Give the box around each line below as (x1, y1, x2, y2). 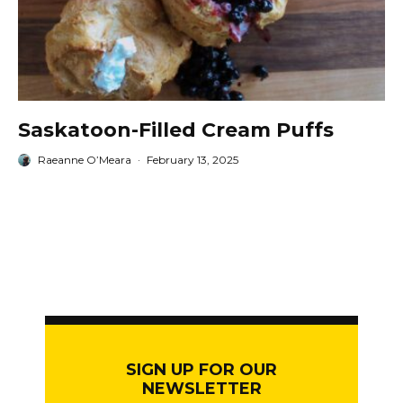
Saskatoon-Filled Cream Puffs (18, 118, 334, 143)
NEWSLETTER (141, 379, 262, 399)
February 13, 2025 (147, 153, 238, 167)
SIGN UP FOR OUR (126, 360, 277, 381)
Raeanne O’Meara (38, 153, 131, 167)
